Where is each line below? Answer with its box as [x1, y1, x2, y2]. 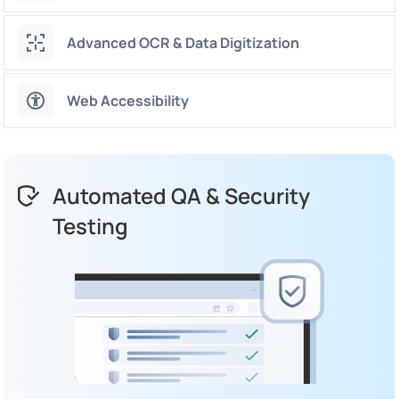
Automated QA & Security [53, 181, 310, 211]
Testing [53, 211, 128, 241]
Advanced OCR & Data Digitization [67, 33, 299, 53]
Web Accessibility [67, 91, 189, 111]
